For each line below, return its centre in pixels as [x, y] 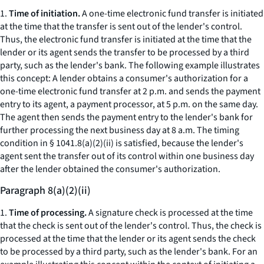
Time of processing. [48, 213]
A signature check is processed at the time [170, 213]
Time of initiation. [44, 14]
